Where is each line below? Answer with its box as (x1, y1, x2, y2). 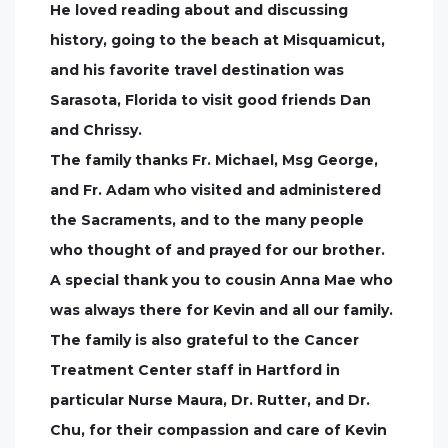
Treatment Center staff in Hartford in (50, 361, 340, 379)
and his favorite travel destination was (50, 61, 344, 79)
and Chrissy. (50, 121, 142, 139)
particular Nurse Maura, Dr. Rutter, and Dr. (50, 391, 370, 409)
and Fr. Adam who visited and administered (50, 181, 381, 199)
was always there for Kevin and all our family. (50, 301, 393, 319)
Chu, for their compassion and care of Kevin (50, 421, 387, 439)
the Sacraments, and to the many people (50, 211, 364, 229)
